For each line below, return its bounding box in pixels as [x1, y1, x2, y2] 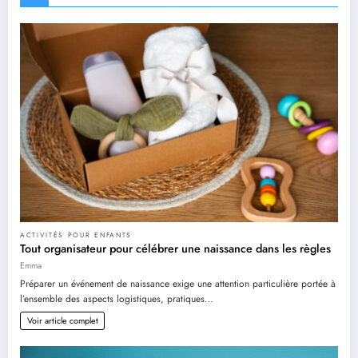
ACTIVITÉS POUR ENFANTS [20, 229, 132, 240]
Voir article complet [26, 313, 98, 327]
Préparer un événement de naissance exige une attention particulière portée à [20, 276, 336, 291]
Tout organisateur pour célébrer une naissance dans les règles [20, 240, 331, 257]
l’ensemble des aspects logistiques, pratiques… [20, 291, 213, 306]
